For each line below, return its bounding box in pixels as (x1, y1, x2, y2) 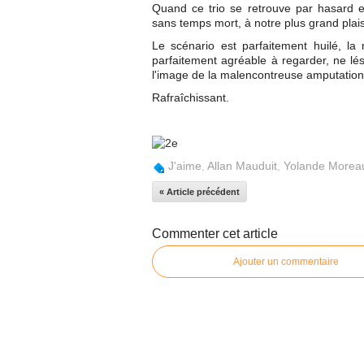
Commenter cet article (152, 227, 278, 240)
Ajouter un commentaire (233, 256, 339, 267)
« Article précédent (159, 187, 240, 197)
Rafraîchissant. (152, 91, 229, 104)
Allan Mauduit (207, 159, 277, 172)
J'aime (168, 159, 201, 172)
